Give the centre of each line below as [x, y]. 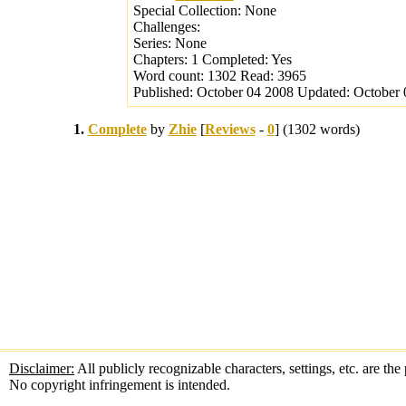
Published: [164, 92]
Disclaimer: [42, 368]
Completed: [235, 59]
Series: [152, 43]
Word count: [168, 76]
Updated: [323, 92]
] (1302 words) [317, 129]
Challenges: [166, 27]
